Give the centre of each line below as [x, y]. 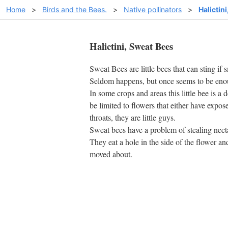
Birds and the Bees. [75, 9]
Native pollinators [153, 9]
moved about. [111, 154]
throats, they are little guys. [133, 118]
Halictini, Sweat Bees [131, 46]
